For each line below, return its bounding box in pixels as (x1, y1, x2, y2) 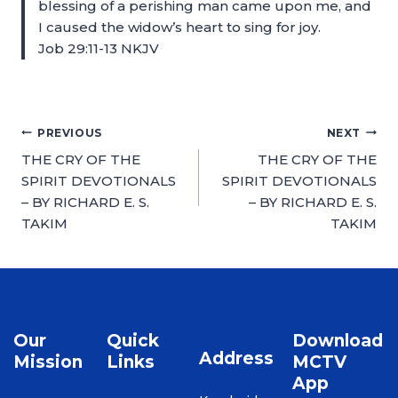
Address (199, 347, 274, 369)
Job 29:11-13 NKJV (38, 40, 159, 57)
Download (291, 330, 383, 351)
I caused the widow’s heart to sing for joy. (38, 19, 321, 36)
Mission (13, 351, 83, 372)
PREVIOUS (37, 125, 102, 139)
